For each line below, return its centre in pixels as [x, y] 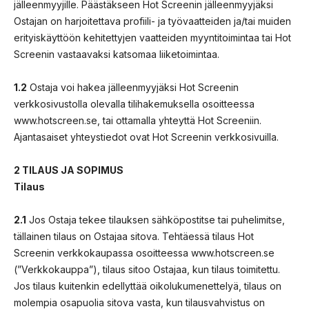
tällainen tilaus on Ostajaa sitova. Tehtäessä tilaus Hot [134, 236]
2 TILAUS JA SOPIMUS [69, 170]
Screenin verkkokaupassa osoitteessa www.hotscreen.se [144, 252]
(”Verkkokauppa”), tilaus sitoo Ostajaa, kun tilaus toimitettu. [147, 269]
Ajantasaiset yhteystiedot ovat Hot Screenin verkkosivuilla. [146, 137]
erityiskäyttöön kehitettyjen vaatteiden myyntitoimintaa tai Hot [152, 37]
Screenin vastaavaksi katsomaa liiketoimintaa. [117, 54]
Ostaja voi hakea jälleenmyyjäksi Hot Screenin [133, 87]
